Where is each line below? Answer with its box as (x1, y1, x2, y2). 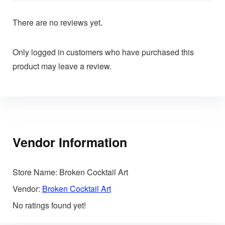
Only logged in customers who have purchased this (12, 46, 194, 58)
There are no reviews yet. (12, 16, 102, 28)
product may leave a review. (12, 60, 111, 72)
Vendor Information (12, 133, 127, 151)
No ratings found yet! (12, 199, 86, 211)
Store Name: (12, 166, 57, 178)
